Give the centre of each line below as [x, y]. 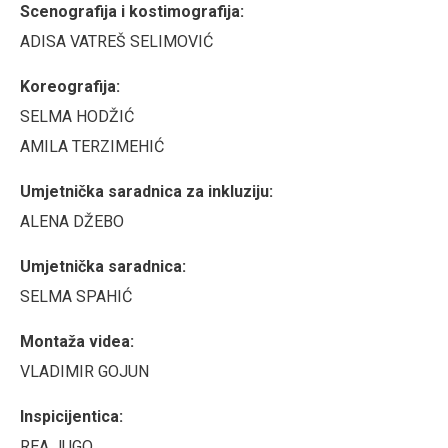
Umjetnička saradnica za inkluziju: [146, 191]
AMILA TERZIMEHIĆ [92, 146]
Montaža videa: [77, 341]
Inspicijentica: [71, 416]
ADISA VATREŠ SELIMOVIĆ [116, 41]
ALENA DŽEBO [72, 221]
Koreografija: [70, 86]
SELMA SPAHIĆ [76, 296]
